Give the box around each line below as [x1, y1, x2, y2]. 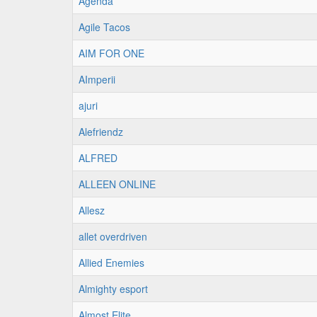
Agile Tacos [79, 20, 130, 34]
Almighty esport [79, 282, 148, 296]
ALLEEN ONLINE [79, 177, 156, 191]
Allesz [79, 203, 105, 217]
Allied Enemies [79, 255, 144, 270]
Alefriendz [79, 125, 123, 139]
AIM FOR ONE [79, 46, 144, 60]
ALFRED [79, 151, 117, 165]
